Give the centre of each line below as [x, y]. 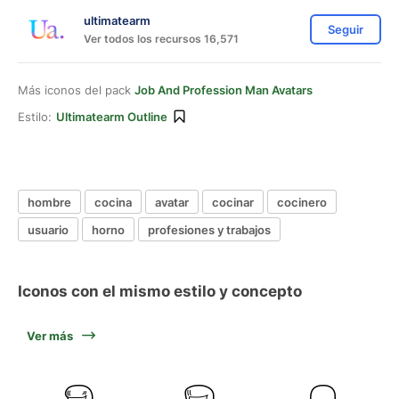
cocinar [233, 202]
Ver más [50, 336]
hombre [49, 202]
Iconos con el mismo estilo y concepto [160, 291]
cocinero [302, 202]
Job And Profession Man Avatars [224, 90]
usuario [48, 229]
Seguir [346, 29]
